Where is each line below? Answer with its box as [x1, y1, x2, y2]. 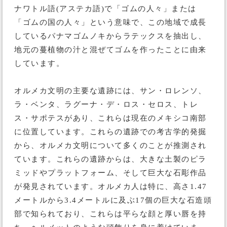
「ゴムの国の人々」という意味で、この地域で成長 [14, 18, 207, 26]
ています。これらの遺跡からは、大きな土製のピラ [14, 155, 207, 163]
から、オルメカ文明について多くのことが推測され [14, 141, 207, 149]
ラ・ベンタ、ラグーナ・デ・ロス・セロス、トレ [14, 100, 198, 108]
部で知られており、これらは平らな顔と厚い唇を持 [14, 210, 207, 218]
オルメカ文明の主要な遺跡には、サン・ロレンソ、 [14, 87, 207, 95]
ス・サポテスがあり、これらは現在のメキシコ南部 [14, 114, 207, 122]
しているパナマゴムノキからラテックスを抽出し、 [14, 32, 207, 40]
